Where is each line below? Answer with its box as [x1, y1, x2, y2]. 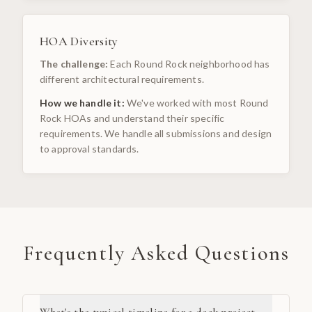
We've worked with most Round [126, 97, 269, 109]
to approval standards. [40, 143, 139, 155]
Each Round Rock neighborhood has [110, 58, 270, 70]
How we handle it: [40, 97, 125, 109]
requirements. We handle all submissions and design [40, 127, 272, 140]
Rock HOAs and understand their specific [40, 112, 225, 125]
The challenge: [40, 58, 109, 70]
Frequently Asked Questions [22, 240, 290, 267]
